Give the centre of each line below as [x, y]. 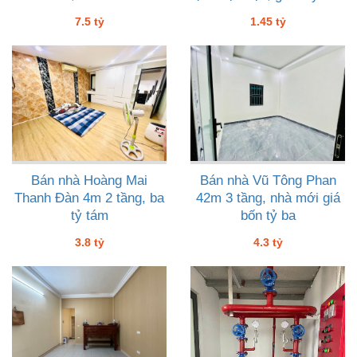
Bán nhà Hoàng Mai [89, 181]
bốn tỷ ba [268, 216]
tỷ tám [89, 216]
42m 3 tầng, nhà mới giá [268, 198]
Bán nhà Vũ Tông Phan [268, 181]
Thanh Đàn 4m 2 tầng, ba [89, 198]
